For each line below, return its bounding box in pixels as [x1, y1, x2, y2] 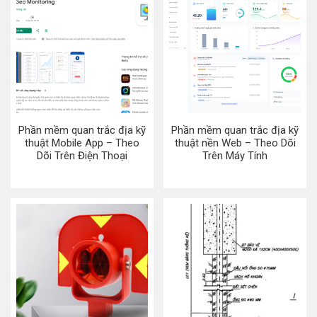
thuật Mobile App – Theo [25, 137, 139, 149]
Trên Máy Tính [202, 149, 267, 162]
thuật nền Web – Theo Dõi [174, 137, 296, 149]
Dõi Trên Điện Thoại [37, 149, 127, 162]
